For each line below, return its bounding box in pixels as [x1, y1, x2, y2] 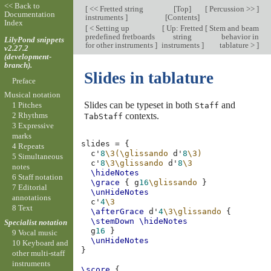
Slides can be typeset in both [83, 99, 195, 110]
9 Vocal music [11, 227, 57, 237]
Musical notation [4, 90, 60, 100]
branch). [4, 60, 32, 70]
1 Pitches [11, 100, 42, 110]
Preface [11, 76, 36, 85]
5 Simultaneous [11, 152, 63, 162]
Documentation [4, 10, 55, 19]
